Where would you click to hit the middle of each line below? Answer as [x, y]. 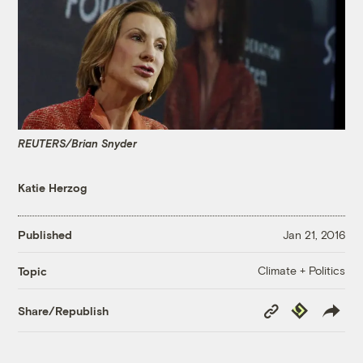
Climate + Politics [301, 271]
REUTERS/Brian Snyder [78, 143]
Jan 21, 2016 [314, 234]
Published [45, 234]
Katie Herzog [53, 188]
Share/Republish [64, 310]
